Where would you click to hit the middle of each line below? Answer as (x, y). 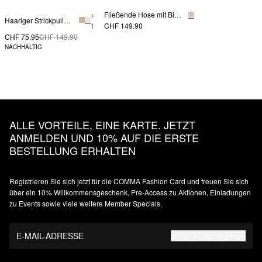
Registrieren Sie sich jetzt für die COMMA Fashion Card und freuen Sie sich (129, 181)
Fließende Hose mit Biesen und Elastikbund (178, 15)
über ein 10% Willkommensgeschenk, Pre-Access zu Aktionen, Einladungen (130, 192)
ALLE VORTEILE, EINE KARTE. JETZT (102, 125)
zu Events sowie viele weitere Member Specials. (86, 204)
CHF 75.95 (22, 37)
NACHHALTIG (23, 47)
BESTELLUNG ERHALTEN (73, 151)
